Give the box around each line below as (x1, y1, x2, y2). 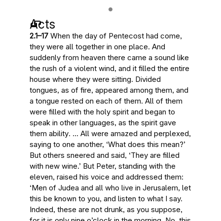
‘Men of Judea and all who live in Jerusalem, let (30, 183, 191, 192)
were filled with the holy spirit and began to (30, 107, 175, 116)
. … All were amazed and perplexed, (69, 129, 191, 138)
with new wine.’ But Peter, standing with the (30, 161, 176, 171)
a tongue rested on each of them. (30, 96, 145, 106)
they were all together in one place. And (30, 42, 165, 51)
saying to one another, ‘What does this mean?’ (30, 140, 185, 149)
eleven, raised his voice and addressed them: (30, 172, 184, 182)
